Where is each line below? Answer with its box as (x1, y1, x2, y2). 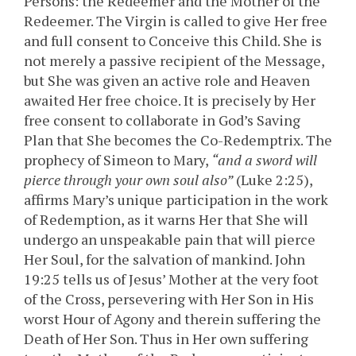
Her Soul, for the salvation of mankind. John (24, 250, 305, 269)
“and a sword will (211, 150, 317, 170)
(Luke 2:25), (233, 170, 312, 190)
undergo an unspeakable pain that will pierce (24, 230, 315, 250)
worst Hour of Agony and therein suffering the (24, 309, 321, 329)
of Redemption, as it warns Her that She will (24, 210, 308, 230)
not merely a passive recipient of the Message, (24, 51, 324, 71)
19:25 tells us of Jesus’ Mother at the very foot (24, 269, 319, 289)
